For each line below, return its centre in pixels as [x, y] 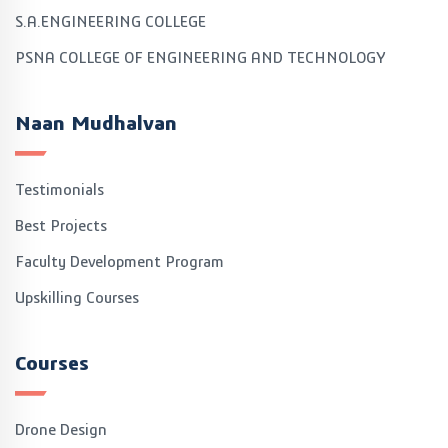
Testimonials [59, 190]
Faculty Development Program [119, 262]
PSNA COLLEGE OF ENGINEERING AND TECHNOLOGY [200, 58]
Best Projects [61, 226]
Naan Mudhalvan [96, 123]
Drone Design [61, 430]
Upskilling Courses [77, 298]
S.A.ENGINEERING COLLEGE [110, 22]
